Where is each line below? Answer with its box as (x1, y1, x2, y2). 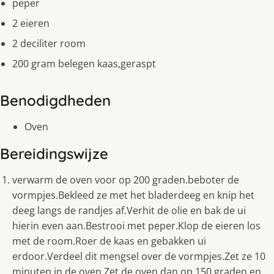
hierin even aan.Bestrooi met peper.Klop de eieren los (12, 219, 261, 233)
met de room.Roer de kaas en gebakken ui (12, 234, 206, 248)
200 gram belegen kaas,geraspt (12, 57, 156, 71)
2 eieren (12, 17, 50, 31)
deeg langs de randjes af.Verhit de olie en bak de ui (12, 204, 246, 218)
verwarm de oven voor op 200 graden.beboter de (12, 173, 239, 187)
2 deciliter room (12, 37, 86, 51)
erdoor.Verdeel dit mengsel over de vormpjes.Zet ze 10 (12, 250, 265, 264)
